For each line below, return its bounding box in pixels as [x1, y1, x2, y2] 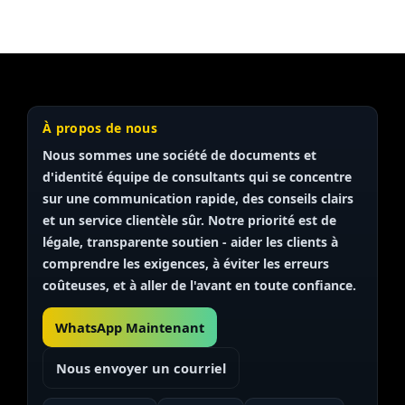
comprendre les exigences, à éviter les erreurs [42, 255, 329, 273]
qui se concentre [245, 168, 352, 186]
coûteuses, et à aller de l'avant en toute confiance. [42, 277, 356, 295]
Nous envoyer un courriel [56, 359, 226, 378]
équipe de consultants [107, 168, 245, 186]
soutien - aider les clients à [168, 233, 338, 251]
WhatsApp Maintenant [55, 318, 204, 337]
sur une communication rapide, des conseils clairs [42, 190, 353, 208]
